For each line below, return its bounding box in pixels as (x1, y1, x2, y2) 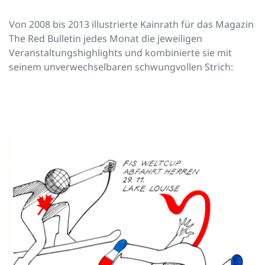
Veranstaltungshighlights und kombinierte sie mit (9, 46, 232, 60)
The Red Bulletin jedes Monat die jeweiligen (9, 32, 202, 46)
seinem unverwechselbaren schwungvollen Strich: (9, 60, 233, 74)
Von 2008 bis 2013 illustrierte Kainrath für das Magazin (9, 18, 254, 31)
